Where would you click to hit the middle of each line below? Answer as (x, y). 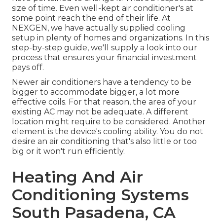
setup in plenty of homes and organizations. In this (110, 38)
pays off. (28, 68)
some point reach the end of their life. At (91, 18)
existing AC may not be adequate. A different (100, 112)
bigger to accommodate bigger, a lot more (96, 92)
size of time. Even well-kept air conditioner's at (103, 8)
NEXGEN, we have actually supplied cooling (99, 28)
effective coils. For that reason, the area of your (104, 102)
